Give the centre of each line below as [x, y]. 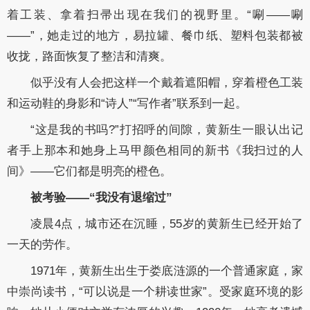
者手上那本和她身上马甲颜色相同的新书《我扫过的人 [155, 150]
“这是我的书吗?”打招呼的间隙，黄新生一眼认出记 [167, 129]
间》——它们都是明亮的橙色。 [89, 171]
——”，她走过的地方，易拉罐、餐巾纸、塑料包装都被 [155, 35]
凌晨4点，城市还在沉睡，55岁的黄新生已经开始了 [167, 224]
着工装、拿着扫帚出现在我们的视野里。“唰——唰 [155, 15]
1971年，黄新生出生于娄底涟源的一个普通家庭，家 [167, 271]
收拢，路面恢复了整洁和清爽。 [89, 56]
